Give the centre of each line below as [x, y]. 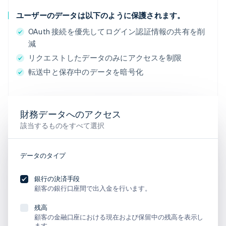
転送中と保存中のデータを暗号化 [86, 72]
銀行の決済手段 [57, 178]
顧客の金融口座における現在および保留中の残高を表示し [119, 217]
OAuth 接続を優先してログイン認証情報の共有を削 [117, 32]
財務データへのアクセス [71, 114]
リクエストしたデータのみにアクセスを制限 [105, 58]
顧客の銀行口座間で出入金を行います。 [93, 188]
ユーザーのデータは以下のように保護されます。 [101, 15]
